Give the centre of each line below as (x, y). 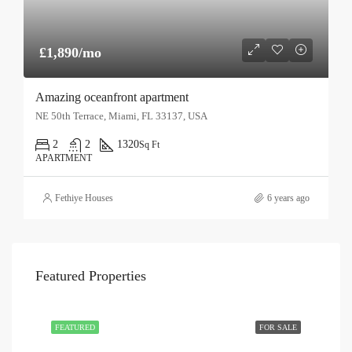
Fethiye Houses (84, 198)
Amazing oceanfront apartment (112, 97)
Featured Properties (91, 276)
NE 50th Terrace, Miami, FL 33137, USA (121, 116)
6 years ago (288, 198)
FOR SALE (278, 327)
